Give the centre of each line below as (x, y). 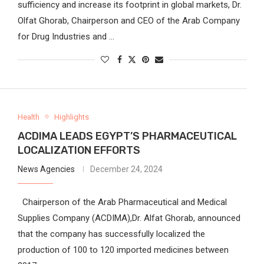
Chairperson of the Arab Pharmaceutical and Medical (122, 202)
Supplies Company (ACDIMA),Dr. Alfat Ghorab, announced (129, 218)
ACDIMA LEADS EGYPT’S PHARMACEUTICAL (127, 136)
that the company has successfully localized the (111, 234)
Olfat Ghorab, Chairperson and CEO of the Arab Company (128, 20)
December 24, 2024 (126, 169)
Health (28, 117)
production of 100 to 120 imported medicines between (123, 250)
